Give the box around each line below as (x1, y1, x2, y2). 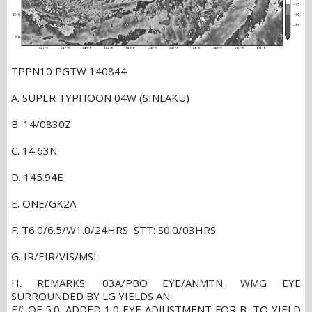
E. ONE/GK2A (11, 196, 76, 210)
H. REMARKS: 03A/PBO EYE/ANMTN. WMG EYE (11, 275, 301, 290)
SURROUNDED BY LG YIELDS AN (11, 288, 173, 303)
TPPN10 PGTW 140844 (18, 63, 130, 78)
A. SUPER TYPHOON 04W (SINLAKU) (11, 90, 189, 104)
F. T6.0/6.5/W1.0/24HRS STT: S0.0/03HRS (11, 222, 216, 237)
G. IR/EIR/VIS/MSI (11, 249, 97, 263)
